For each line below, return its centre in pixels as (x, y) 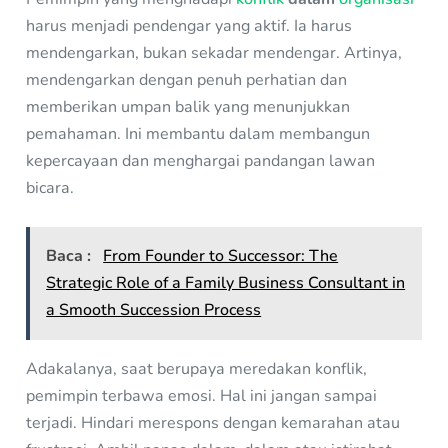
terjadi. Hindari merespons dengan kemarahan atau (213, 422)
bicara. (50, 188)
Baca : (71, 255)
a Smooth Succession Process (154, 309)
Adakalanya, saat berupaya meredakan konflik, (197, 368)
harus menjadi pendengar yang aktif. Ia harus (189, 26)
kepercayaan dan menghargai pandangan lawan (201, 161)
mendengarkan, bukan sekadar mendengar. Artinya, (214, 53)
